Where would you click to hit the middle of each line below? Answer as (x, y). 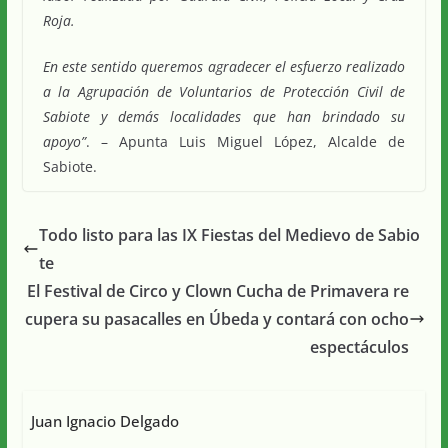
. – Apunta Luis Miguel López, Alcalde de (245, 141)
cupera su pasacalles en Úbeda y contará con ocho (217, 318)
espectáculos (360, 346)
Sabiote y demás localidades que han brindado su (224, 116)
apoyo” (64, 141)
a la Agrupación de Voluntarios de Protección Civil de (224, 91)
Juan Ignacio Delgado (104, 420)
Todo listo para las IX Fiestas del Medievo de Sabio (229, 234)
